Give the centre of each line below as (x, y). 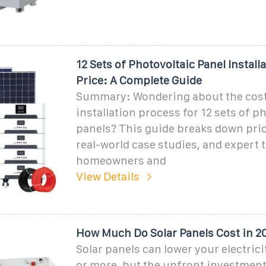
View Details (107, 176)
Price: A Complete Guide (139, 80)
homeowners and (121, 160)
